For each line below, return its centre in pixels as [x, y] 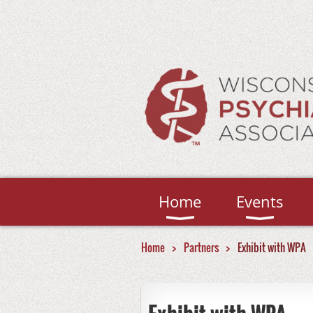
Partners [201, 247]
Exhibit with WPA [272, 247]
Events [260, 202]
